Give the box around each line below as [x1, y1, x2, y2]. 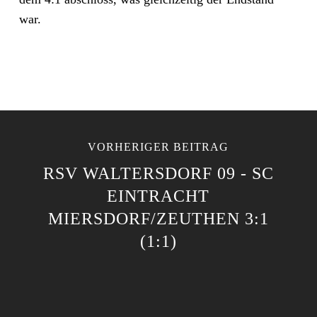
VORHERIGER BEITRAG [88, 141, 229, 153]
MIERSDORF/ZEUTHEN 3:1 [47, 209, 269, 228]
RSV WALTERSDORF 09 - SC [42, 164, 274, 183]
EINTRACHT [107, 187, 210, 205]
